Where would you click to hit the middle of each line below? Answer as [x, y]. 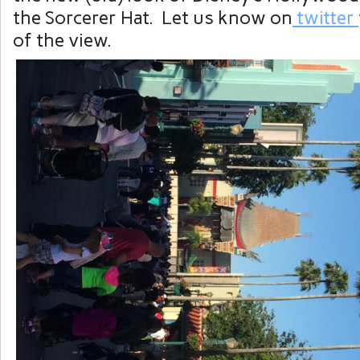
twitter [325, 18]
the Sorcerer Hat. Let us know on [153, 18]
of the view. [62, 40]
